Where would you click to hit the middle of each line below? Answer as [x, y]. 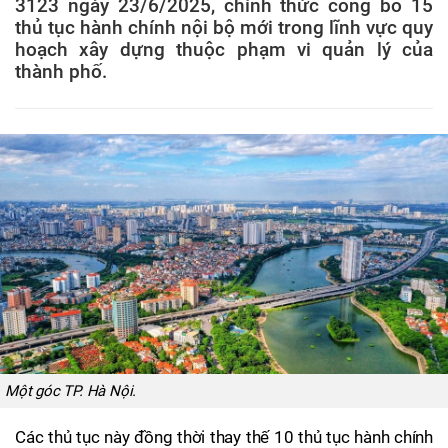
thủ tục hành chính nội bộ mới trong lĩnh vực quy [224, 27]
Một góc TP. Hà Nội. [71, 390]
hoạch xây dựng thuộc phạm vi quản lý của [224, 49]
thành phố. [61, 71]
